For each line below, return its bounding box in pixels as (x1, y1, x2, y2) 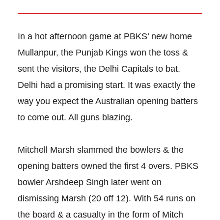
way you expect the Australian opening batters (17, 96, 198, 107)
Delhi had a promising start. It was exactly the (17, 80, 195, 90)
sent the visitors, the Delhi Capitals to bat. (17, 64, 180, 74)
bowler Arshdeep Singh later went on (17, 177, 162, 188)
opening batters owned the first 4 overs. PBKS (17, 161, 198, 171)
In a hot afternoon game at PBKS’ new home (17, 31, 192, 42)
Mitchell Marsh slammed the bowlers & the (17, 145, 184, 155)
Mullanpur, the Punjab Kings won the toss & (17, 48, 188, 58)
